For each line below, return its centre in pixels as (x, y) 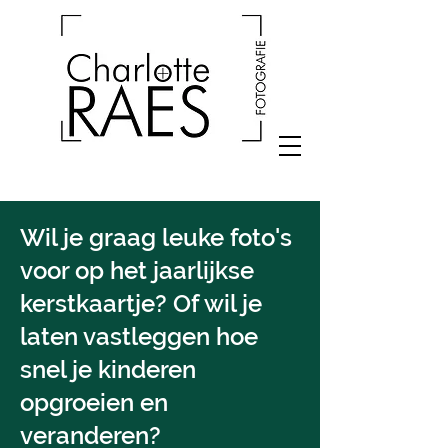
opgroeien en (94, 402)
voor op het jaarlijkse (137, 270)
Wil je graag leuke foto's (156, 237)
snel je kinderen (108, 369)
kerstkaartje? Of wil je (141, 303)
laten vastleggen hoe (139, 336)
